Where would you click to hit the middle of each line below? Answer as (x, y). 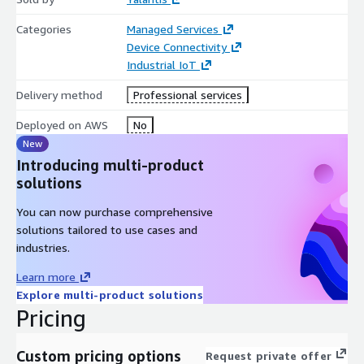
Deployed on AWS (62, 124)
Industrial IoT (161, 64)
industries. (43, 247)
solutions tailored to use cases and (107, 229)
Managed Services (172, 28)
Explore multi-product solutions (110, 294)
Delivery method (59, 94)
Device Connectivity (176, 46)
